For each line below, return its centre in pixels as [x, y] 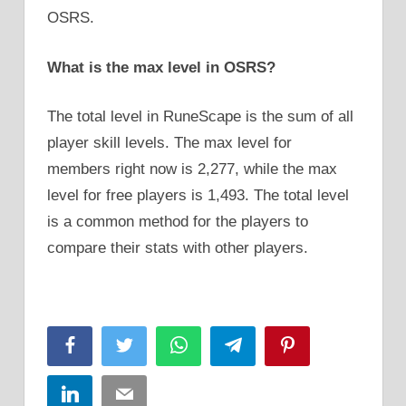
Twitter [153, 345]
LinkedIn [105, 394]
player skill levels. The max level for [169, 143]
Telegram [269, 345]
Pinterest [323, 345]
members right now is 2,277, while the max [192, 169]
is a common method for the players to [178, 222]
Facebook [108, 345]
